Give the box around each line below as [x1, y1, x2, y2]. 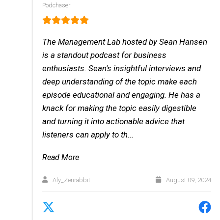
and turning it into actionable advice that [42, 116, 185, 127]
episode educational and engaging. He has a [42, 90, 201, 100]
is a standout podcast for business [42, 50, 167, 60]
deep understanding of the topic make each [42, 77, 197, 87]
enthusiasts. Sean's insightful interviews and [42, 63, 201, 74]
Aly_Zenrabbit [51, 176, 90, 184]
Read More [42, 152, 80, 162]
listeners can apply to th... [42, 130, 134, 140]
